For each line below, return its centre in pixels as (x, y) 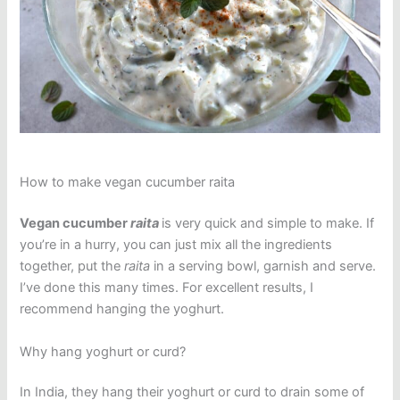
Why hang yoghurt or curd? (103, 351)
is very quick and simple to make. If (268, 224)
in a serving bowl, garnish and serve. (265, 267)
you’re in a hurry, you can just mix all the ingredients (176, 245)
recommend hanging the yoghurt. (122, 309)
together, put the (72, 267)
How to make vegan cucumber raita (128, 183)
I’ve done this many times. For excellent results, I (167, 288)
